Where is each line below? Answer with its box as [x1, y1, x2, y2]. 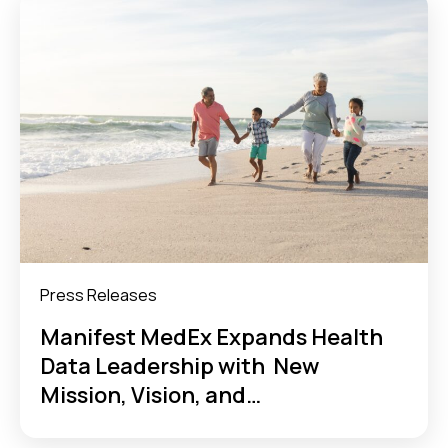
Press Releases [40, 283, 157, 306]
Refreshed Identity [40, 409, 244, 440]
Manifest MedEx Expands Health [40, 322, 383, 353]
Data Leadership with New [40, 351, 319, 382]
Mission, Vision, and [40, 380, 246, 411]
